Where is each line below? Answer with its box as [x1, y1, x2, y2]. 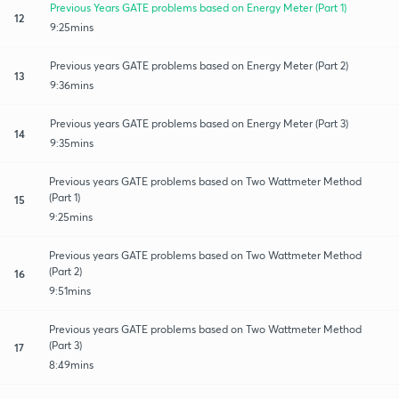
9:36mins [50, 77, 94, 92]
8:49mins [49, 357, 94, 371]
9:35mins [50, 135, 94, 150]
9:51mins [49, 283, 91, 297]
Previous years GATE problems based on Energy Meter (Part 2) [50, 58, 348, 72]
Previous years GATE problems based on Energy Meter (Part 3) [50, 116, 348, 130]
